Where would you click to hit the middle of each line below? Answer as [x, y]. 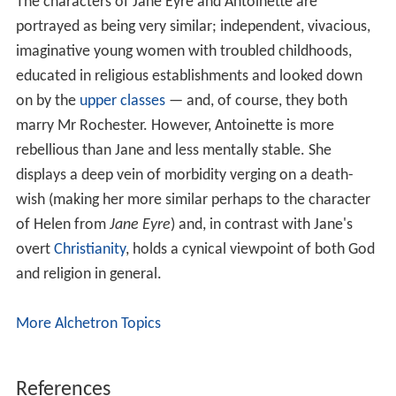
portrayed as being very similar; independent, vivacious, [193, 27]
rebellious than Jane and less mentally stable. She [173, 151]
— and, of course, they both [256, 102]
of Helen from [62, 225]
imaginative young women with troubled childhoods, [183, 52]
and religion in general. [88, 275]
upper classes [122, 102]
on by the [47, 102]
